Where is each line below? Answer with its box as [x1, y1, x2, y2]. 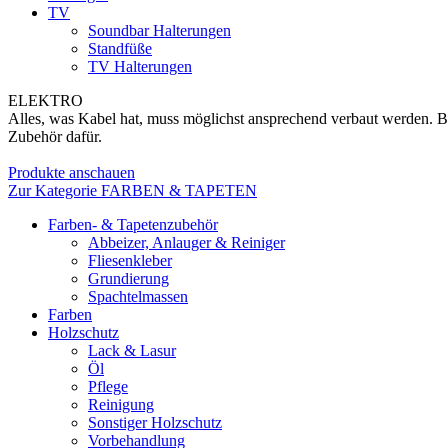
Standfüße [88, 40, 152, 57]
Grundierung [88, 270, 169, 287]
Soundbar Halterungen [88, 22, 231, 39]
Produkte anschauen [8, 164, 135, 181]
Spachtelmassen [88, 288, 188, 305]
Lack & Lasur [88, 342, 176, 359]
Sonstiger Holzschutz [88, 414, 222, 431]
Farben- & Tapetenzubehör [48, 216, 218, 233]
